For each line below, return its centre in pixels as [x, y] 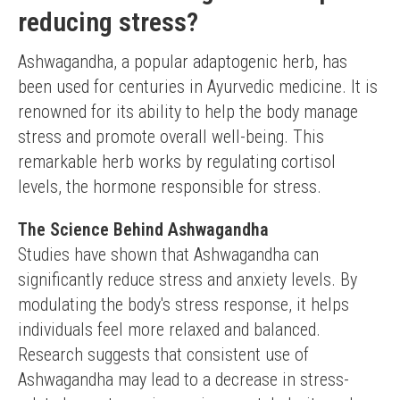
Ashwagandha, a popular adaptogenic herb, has [183, 62]
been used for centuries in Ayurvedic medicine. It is [198, 87]
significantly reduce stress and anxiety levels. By [187, 279]
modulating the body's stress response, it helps [183, 304]
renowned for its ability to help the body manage [188, 112]
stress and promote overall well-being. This [171, 137]
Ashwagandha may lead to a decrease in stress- [183, 379]
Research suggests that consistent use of [163, 354]
